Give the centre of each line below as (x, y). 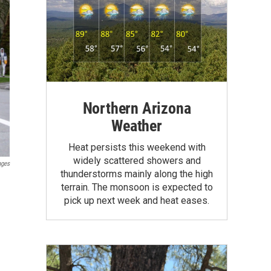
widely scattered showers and (137, 160)
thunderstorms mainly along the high (137, 174)
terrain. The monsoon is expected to (137, 187)
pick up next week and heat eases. (137, 200)
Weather (137, 126)
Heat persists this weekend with (137, 147)
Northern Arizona (137, 108)
